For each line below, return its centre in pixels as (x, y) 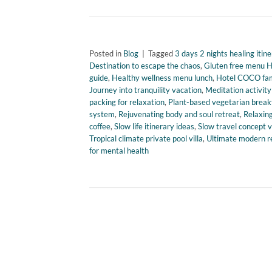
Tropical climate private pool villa (146, 139)
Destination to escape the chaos (145, 66)
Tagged (161, 54)
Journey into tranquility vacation (145, 90)
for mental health (119, 151)
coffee (100, 127)
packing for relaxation (127, 102)
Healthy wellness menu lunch (162, 78)
